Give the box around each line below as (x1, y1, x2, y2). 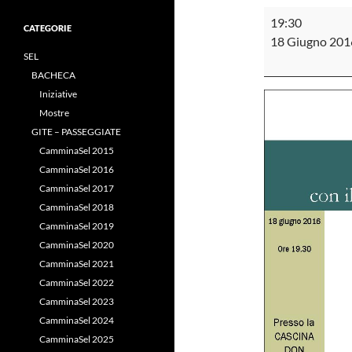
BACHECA (31, 69, 75, 81)
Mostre (39, 107, 69, 119)
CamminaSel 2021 (39, 258, 114, 269)
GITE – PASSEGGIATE (31, 126, 121, 137)
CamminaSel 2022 (39, 277, 114, 288)
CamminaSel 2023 (39, 295, 114, 307)
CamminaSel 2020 (39, 239, 114, 251)
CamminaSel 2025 (39, 333, 114, 345)
